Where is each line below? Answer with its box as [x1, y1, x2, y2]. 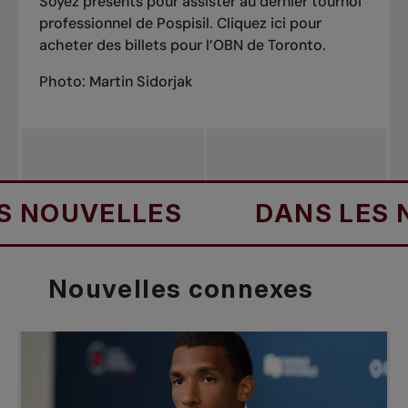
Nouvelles [48, 273, 189, 305]
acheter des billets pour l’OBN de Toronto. [38, 35, 333, 55]
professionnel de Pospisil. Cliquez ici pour [38, 13, 321, 33]
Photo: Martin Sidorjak [38, 71, 192, 91]
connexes [188, 273, 314, 305]
